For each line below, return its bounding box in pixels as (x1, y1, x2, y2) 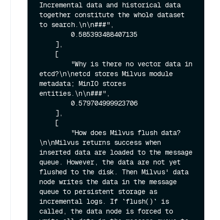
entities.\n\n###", (39, 89, 110, 98)
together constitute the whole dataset (39, 10, 185, 20)
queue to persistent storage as (39, 187, 157, 196)
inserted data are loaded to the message (39, 148, 192, 157)
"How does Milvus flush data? (39, 128, 71, 137)
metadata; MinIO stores (39, 79, 126, 88)
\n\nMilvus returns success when (39, 138, 161, 147)
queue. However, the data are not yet (39, 158, 181, 167)
